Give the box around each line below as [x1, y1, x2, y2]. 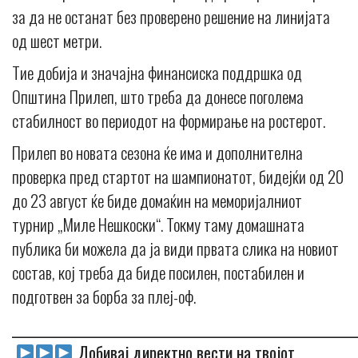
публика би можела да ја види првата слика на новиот [12, 235, 339, 261]
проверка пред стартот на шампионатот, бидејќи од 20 [12, 163, 344, 189]
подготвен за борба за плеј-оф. [12, 283, 196, 308]
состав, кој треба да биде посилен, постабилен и [12, 259, 304, 284]
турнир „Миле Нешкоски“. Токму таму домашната [12, 211, 304, 237]
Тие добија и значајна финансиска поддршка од [12, 59, 302, 85]
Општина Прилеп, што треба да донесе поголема [12, 83, 304, 109]
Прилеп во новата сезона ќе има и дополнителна [12, 139, 303, 165]
